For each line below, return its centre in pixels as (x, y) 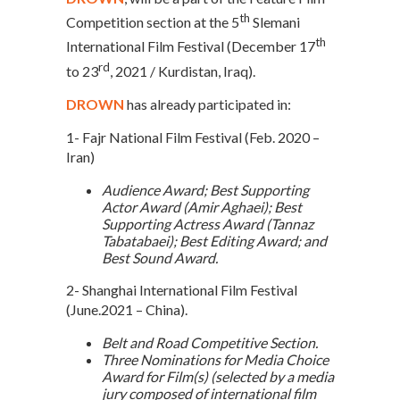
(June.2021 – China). (127, 310)
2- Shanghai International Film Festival (182, 290)
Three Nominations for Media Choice (215, 360)
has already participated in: (209, 104)
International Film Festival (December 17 (191, 46)
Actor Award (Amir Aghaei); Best (202, 207)
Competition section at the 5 (153, 22)
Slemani (275, 22)
